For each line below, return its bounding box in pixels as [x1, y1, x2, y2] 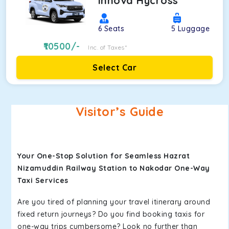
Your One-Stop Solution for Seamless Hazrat [17, 151, 190, 161]
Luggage [177, 24, 210, 33]
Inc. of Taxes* [88, 43, 127, 51]
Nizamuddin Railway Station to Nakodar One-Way [17, 164, 210, 173]
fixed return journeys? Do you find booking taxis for [17, 210, 204, 219]
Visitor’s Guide [75, 104, 164, 119]
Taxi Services [17, 176, 68, 185]
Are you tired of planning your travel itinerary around [17, 197, 210, 207]
